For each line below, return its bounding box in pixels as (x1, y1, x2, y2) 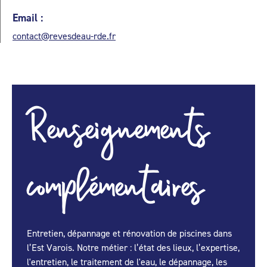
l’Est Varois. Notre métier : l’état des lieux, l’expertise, (27, 241, 240, 254)
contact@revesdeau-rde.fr (13, 30, 116, 42)
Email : (13, 11, 43, 25)
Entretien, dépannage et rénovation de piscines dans (27, 227, 232, 240)
